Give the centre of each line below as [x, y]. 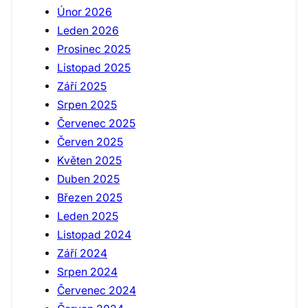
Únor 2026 [85, 12]
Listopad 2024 [94, 235]
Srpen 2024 [87, 272]
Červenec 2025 [96, 124]
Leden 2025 [88, 217]
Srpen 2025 [87, 105]
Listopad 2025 [94, 68]
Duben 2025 [88, 179]
